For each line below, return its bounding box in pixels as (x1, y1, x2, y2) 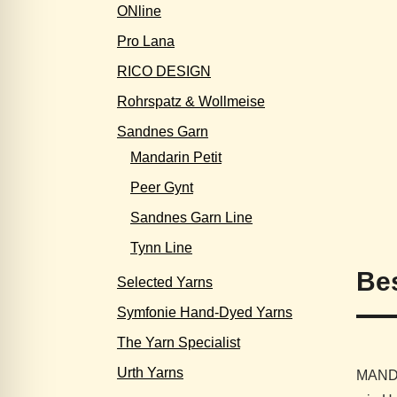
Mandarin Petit (130, 150, 222, 165)
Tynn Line (130, 240, 192, 255)
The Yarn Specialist (117, 335, 240, 350)
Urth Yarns (117, 365, 183, 380)
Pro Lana (117, 34, 175, 49)
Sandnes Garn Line (130, 210, 253, 225)
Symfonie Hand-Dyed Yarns (117, 305, 292, 320)
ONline (117, 4, 161, 19)
